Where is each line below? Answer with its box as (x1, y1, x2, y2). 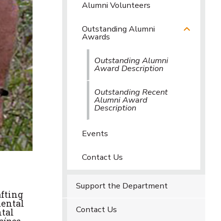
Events (82, 128, 108, 139)
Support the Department (75, 180, 168, 191)
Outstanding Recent (94, 86, 168, 98)
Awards (82, 31, 110, 42)
